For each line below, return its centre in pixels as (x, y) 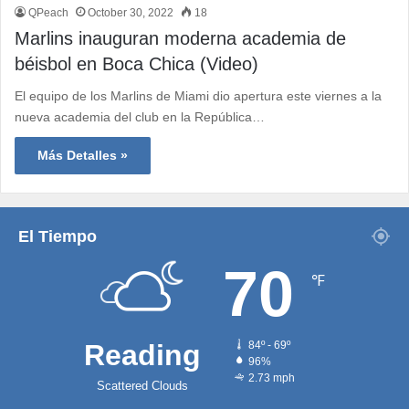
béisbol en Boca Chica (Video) (136, 64)
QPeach (48, 13)
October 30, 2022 (131, 13)
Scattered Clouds (142, 386)
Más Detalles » (83, 156)
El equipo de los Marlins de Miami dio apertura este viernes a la (198, 96)
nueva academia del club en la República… (140, 117)
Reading (142, 356)
